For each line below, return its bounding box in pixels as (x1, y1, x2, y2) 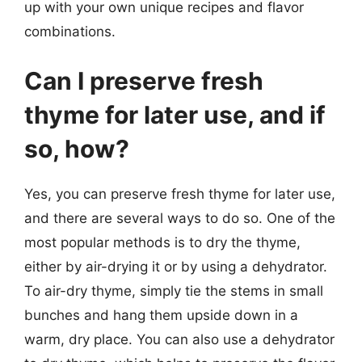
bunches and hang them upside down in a (24, 307, 298, 323)
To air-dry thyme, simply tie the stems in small (24, 283, 323, 299)
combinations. (24, 23, 116, 40)
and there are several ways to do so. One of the (24, 210, 335, 226)
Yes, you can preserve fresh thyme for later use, (24, 186, 335, 202)
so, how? (24, 134, 129, 163)
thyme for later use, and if (24, 100, 326, 129)
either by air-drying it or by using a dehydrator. (24, 259, 327, 275)
